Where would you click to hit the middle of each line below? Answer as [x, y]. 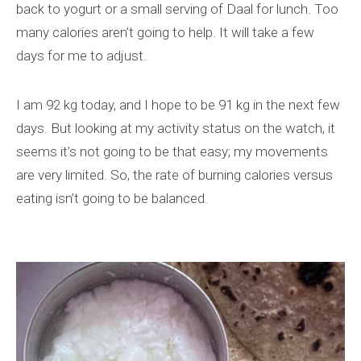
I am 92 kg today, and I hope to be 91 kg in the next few [178, 105]
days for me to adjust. [81, 56]
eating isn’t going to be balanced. [112, 198]
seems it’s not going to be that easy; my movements [172, 151]
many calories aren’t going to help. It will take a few [165, 32]
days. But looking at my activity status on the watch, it [176, 128]
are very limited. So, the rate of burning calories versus [174, 175]
